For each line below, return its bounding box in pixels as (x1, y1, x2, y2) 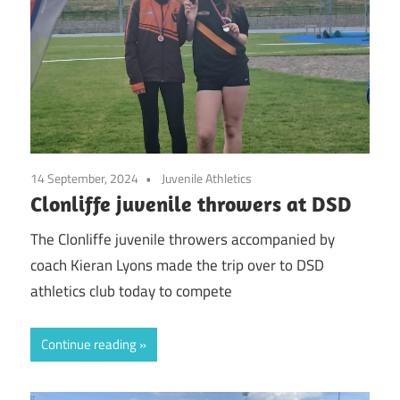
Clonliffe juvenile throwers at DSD (30, 189, 352, 217)
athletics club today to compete (30, 279, 232, 304)
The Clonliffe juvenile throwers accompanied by (30, 228, 335, 252)
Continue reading (41, 333, 137, 354)
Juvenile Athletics (162, 168, 252, 187)
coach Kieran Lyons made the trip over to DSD (30, 254, 324, 278)
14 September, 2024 (30, 168, 138, 187)
